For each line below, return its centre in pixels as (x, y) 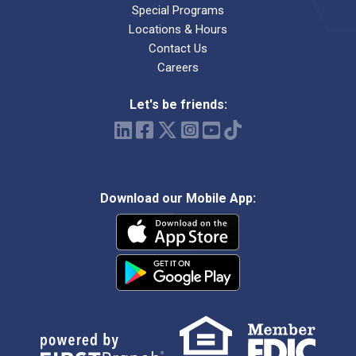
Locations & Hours (178, 30)
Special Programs (178, 11)
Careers (178, 68)
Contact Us (178, 49)
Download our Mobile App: (178, 199)
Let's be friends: (178, 105)
